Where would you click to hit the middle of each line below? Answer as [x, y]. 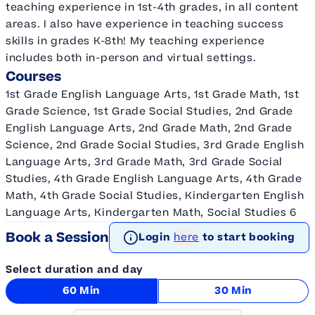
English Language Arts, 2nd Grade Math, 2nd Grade [149, 129]
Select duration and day [75, 270]
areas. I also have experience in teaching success [145, 25]
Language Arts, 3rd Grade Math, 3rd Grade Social [144, 162]
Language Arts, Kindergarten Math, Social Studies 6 [152, 213]
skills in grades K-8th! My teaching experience [135, 41]
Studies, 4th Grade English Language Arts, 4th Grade [154, 179]
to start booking [249, 238]
